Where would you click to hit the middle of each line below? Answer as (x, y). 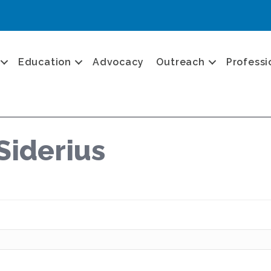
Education (45, 62)
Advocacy (118, 62)
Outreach (181, 62)
